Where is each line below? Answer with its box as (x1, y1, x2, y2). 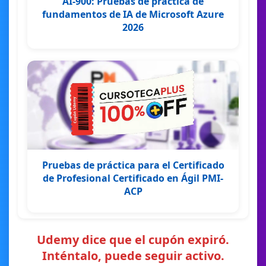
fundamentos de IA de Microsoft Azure (42, 7, 224, 21)
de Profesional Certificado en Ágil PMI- (43, 171, 223, 185)
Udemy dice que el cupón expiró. (37, 231, 229, 248)
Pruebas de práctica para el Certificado (42, 158, 224, 172)
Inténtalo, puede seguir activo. (42, 247, 224, 264)
